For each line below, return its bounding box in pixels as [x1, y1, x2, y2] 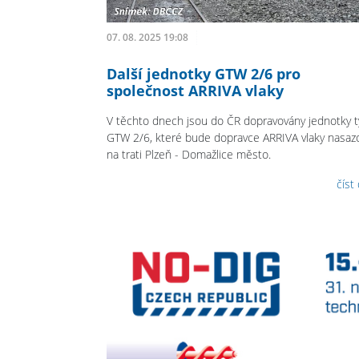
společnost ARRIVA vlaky [107, 81, 284, 101]
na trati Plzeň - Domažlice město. [107, 147, 271, 163]
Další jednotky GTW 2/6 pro [107, 64, 301, 84]
